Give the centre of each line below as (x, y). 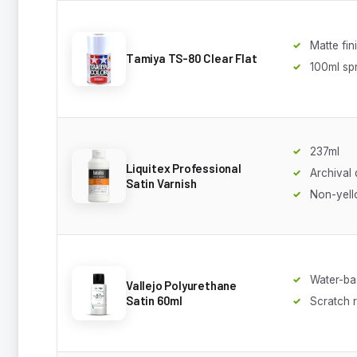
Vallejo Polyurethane (182, 285)
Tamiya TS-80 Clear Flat (192, 59)
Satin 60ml (154, 300)
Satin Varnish (161, 183)
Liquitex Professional (184, 168)
